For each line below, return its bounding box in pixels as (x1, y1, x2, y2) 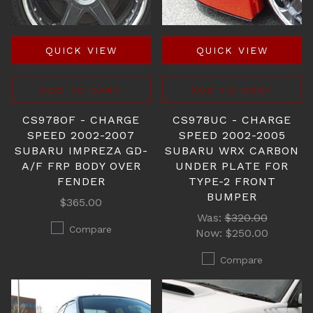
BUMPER (207, 190, 257, 203)
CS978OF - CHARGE (22, 113, 140, 126)
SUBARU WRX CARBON (165, 144, 299, 157)
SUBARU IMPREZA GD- (14, 144, 148, 157)
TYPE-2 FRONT (188, 175, 276, 188)
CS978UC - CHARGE (173, 113, 291, 126)
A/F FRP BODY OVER (21, 159, 141, 173)
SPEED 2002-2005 (178, 129, 286, 142)
